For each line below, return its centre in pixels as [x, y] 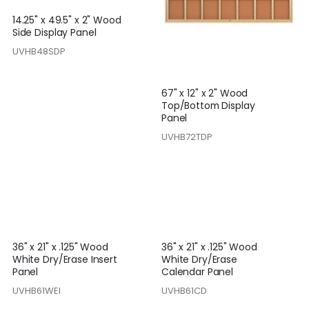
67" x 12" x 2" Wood [205, 93]
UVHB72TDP [187, 137]
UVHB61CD [184, 290]
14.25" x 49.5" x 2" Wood [67, 20]
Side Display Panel [54, 33]
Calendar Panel [198, 272]
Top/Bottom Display [208, 106]
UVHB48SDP [39, 51]
